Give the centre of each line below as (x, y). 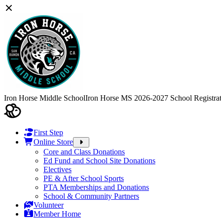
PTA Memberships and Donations (96, 187)
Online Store (53, 142)
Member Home (57, 214)
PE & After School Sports (84, 178)
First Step (48, 132)
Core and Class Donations (84, 152)
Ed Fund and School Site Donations (99, 161)
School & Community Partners (91, 196)
